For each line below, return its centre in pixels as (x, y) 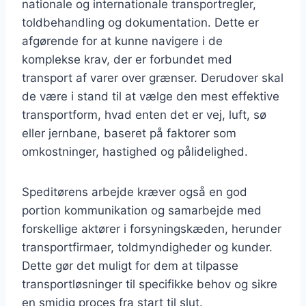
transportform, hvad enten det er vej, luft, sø (144, 114)
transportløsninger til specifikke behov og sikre (150, 284)
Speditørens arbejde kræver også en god (135, 192)
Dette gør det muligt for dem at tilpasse (130, 265)
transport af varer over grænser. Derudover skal (153, 78)
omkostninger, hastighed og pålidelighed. (135, 151)
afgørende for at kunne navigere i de (122, 41)
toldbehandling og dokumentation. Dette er (140, 22)
